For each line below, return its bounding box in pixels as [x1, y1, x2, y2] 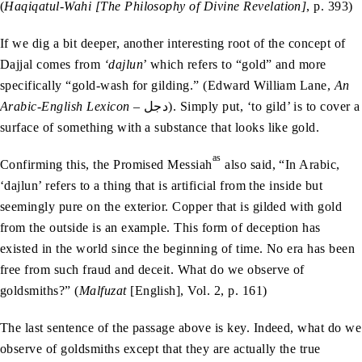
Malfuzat [78, 283, 131, 297]
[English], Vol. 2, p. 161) [130, 283, 267, 297]
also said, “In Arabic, [221, 157, 340, 171]
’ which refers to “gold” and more [143, 57, 326, 71]
